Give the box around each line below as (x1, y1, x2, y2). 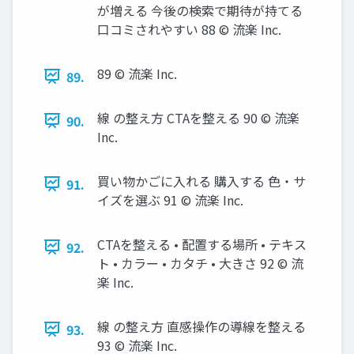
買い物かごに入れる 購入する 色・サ (97, 171, 306, 190)
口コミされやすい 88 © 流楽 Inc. (97, 19, 281, 39)
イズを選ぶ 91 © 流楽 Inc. (97, 190, 243, 209)
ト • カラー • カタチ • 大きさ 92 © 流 (97, 253, 303, 273)
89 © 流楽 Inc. (97, 63, 177, 83)
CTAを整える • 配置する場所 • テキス (97, 234, 307, 254)
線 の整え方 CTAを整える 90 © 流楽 (97, 107, 299, 127)
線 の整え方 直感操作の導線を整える (97, 316, 306, 336)
